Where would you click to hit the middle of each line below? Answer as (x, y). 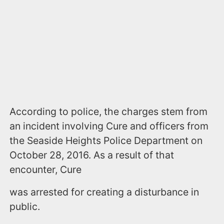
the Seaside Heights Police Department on (106, 141)
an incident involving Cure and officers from (109, 126)
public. (25, 207)
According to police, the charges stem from (109, 112)
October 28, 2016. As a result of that (92, 155)
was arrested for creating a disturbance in (104, 192)
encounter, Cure (46, 170)
